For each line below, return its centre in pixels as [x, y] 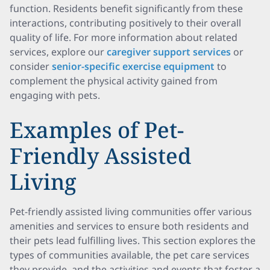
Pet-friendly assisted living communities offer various [131, 212]
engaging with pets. [55, 95]
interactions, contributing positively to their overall [125, 23]
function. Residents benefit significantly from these [126, 8]
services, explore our [58, 52]
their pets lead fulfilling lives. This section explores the [133, 240]
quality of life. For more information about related [124, 37]
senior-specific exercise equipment [133, 66]
